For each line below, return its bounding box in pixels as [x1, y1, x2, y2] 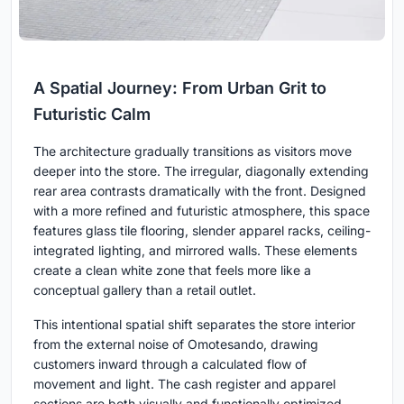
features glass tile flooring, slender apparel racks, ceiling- [33, 222, 371, 238]
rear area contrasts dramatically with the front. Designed [33, 182, 366, 198]
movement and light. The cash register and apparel [33, 375, 335, 391]
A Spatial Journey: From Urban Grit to [33, 78, 326, 97]
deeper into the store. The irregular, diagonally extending [33, 162, 369, 179]
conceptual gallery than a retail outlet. [33, 281, 256, 298]
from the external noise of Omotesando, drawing [33, 335, 318, 352]
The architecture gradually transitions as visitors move [33, 142, 352, 159]
